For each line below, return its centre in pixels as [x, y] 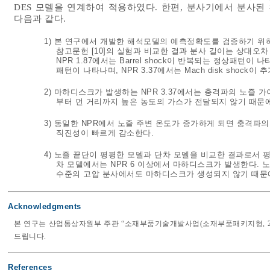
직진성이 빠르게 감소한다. [105, 133]
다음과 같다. [40, 19]
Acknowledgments [45, 207]
